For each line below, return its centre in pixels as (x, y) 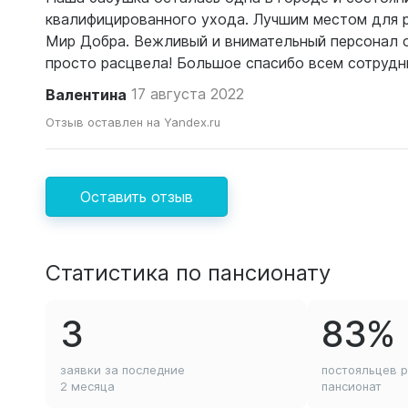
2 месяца (87, 386)
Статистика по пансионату (188, 272)
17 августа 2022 (188, 94)
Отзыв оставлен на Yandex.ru (133, 122)
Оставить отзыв (137, 197)
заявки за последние (122, 370)
